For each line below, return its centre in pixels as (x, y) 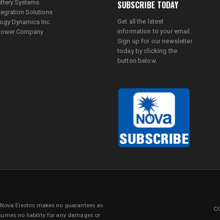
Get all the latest (141, 21)
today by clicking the (147, 51)
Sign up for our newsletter (155, 41)
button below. (137, 60)
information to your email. (154, 31)
